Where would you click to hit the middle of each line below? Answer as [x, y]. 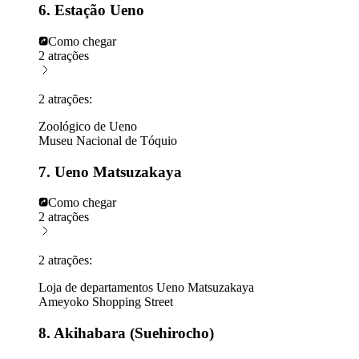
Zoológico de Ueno [88, 126]
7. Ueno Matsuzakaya [110, 171]
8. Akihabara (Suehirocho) [126, 333]
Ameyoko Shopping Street [106, 302]
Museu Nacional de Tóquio [108, 140]
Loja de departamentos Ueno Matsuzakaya [146, 288]
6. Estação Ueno [91, 10]
